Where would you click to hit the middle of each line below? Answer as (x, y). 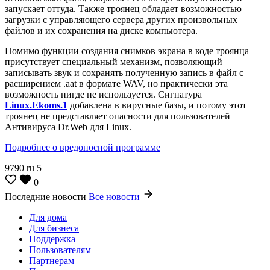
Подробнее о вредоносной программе (83, 147)
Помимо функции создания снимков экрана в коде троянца (127, 51)
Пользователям (60, 250)
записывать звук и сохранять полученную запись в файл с (124, 72)
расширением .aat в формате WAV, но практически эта (116, 83)
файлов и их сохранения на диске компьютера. (101, 30)
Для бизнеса (54, 228)
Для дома (48, 217)
